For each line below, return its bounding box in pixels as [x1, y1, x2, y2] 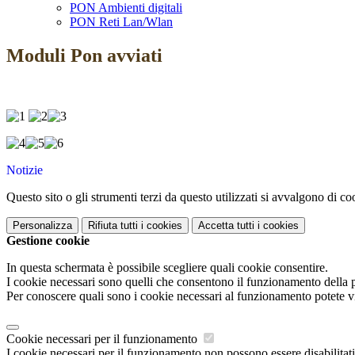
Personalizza [13, 219, 72, 232]
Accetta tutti [198, 219, 254, 232]
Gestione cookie [6, 234, 90, 248]
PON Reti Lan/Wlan [70, 15, 173, 29]
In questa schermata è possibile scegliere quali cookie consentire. [6, 261, 328, 275]
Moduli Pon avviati [6, 45, 162, 67]
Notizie [6, 163, 43, 177]
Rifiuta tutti [88, 219, 138, 232]
